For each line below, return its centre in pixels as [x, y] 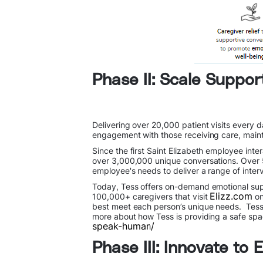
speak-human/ [124, 226]
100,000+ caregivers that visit [151, 196]
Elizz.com [231, 196]
